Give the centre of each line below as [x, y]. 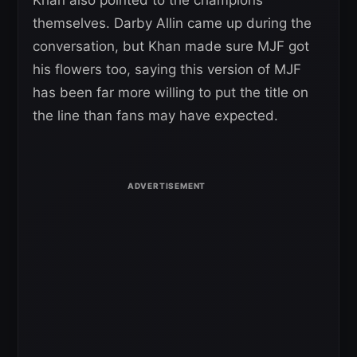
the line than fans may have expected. [155, 116]
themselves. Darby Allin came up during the [172, 24]
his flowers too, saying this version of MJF [167, 70]
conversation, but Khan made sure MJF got [171, 47]
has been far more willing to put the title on [171, 93]
